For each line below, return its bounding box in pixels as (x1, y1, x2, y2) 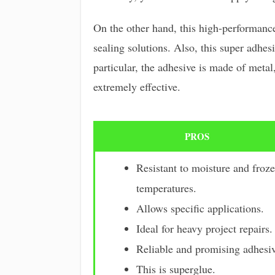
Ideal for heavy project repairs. (136, 221, 273, 236)
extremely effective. (93, 79, 180, 95)
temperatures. (136, 180, 196, 196)
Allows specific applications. (136, 201, 264, 216)
